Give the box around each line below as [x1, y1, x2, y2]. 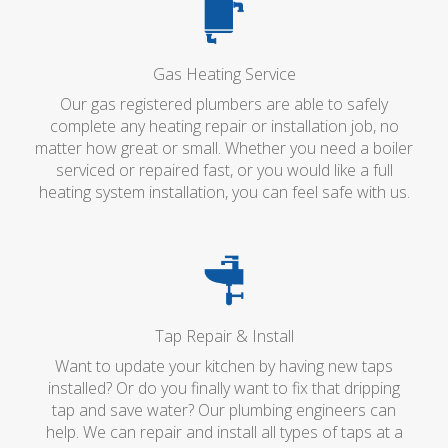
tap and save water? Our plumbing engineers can [52, 398, 396, 421]
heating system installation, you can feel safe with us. [38, 181, 410, 204]
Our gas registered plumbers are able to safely [60, 93, 388, 116]
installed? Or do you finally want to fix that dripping [48, 376, 400, 399]
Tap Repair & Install [154, 324, 294, 347]
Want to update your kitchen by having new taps [55, 354, 393, 377]
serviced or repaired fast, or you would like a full [55, 159, 393, 182]
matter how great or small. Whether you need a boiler [35, 137, 413, 160]
